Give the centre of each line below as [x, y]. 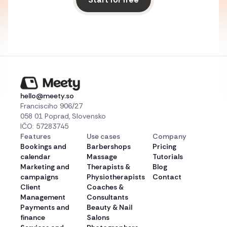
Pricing [165, 146]
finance [33, 217]
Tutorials [168, 156]
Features [35, 136]
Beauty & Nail [109, 207]
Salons [98, 217]
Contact [167, 177]
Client [30, 187]
